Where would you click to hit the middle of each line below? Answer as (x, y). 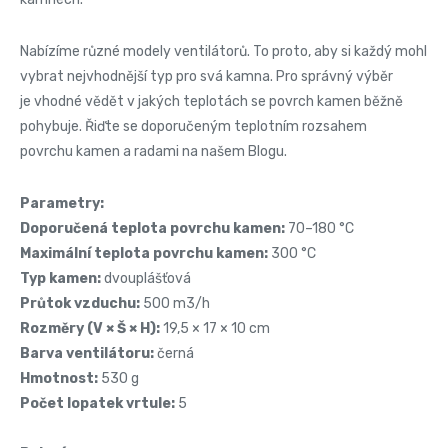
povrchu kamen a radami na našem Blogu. (153, 151)
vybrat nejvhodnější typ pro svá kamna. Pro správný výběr (206, 76)
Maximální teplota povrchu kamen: (145, 253)
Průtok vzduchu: (81, 303)
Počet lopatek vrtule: (97, 403)
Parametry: (62, 203)
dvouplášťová (146, 278)
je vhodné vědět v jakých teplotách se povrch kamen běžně (211, 101)
